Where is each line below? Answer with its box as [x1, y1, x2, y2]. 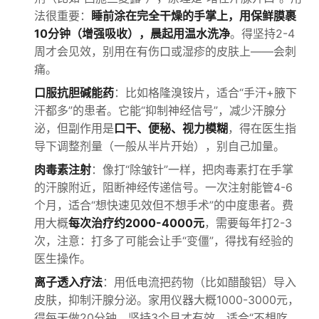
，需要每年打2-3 [204, 216, 292, 230]
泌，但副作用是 [34, 121, 114, 135]
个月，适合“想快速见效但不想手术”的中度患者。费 [34, 198, 293, 212]
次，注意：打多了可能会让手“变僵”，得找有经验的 [34, 234, 293, 248]
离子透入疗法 [34, 275, 103, 289]
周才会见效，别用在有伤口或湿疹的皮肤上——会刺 [34, 44, 296, 58]
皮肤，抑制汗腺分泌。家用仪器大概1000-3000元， [34, 293, 299, 307]
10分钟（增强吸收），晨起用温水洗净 [34, 26, 230, 41]
